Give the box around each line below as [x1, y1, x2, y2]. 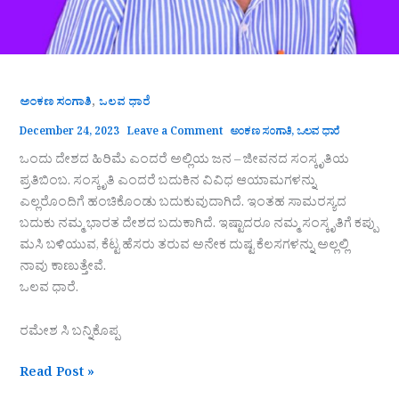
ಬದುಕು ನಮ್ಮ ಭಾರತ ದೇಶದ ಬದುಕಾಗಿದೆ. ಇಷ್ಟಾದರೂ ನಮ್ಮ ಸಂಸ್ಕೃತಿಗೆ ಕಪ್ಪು [19, 215, 378, 236]
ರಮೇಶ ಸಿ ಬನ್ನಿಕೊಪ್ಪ [19, 323, 119, 345]
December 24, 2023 [19, 124, 122, 142]
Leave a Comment [126, 124, 223, 142]
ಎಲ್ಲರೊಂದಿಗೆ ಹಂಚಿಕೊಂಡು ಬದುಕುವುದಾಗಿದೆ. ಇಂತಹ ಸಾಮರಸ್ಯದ [19, 193, 346, 215]
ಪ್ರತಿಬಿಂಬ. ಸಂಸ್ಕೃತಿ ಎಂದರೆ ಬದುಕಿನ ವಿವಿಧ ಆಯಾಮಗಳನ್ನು [19, 172, 316, 193]
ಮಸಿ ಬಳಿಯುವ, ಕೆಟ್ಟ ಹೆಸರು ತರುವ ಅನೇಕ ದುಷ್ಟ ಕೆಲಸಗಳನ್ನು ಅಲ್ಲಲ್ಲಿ [19, 236, 349, 257]
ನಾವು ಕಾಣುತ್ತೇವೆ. [19, 257, 106, 279]
